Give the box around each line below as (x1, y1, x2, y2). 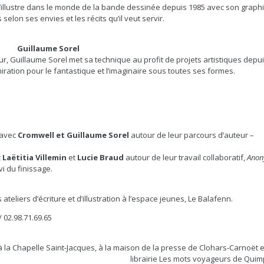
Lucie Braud (77, 152, 124, 163)
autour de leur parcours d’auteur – (129, 130, 255, 140)
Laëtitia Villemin (2, 152, 67, 163)
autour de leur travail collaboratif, (124, 152, 247, 163)
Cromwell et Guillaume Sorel (18, 130, 130, 140)
